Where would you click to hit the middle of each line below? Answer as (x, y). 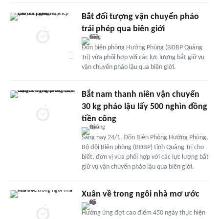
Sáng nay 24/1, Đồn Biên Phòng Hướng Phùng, (145, 137)
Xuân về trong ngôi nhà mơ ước (140, 194)
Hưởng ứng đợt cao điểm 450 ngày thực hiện (143, 213)
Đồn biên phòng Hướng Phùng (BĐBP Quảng (142, 47)
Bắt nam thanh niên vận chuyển (140, 94)
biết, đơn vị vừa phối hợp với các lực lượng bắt (145, 157)
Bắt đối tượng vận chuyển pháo (140, 17)
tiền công (99, 119)
